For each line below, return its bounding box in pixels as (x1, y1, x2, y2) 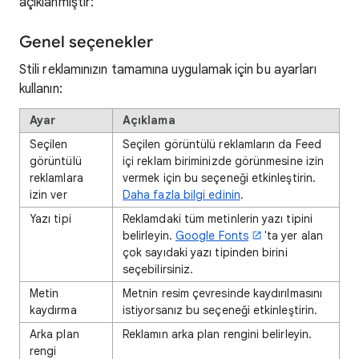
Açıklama (123, 112, 175, 127)
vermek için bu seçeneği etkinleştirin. (123, 170, 317, 185)
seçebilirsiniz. (123, 261, 194, 276)
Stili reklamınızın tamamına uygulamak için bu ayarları (19, 61, 317, 78)
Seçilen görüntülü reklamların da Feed (123, 136, 321, 151)
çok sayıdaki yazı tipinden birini (123, 244, 288, 260)
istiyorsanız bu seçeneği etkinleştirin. (123, 302, 318, 317)
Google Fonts (175, 228, 248, 243)
